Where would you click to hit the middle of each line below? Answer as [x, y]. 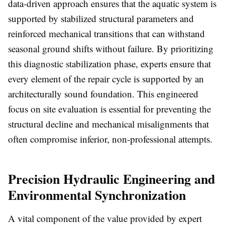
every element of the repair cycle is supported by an [106, 79]
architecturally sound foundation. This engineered [103, 94]
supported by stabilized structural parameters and [101, 19]
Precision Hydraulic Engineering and [111, 179]
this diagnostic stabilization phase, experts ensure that [109, 64]
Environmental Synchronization [97, 195]
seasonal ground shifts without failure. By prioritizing [111, 49]
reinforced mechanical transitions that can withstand [106, 34]
